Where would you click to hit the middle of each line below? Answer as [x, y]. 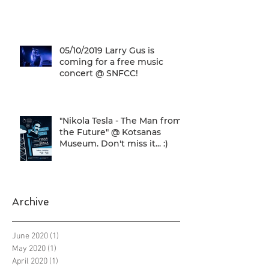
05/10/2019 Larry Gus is [107, 51]
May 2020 [29, 249]
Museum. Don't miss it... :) [114, 144]
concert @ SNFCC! [99, 74]
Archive [30, 202]
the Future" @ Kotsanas [110, 132]
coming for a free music [111, 62]
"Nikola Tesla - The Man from [121, 121]
